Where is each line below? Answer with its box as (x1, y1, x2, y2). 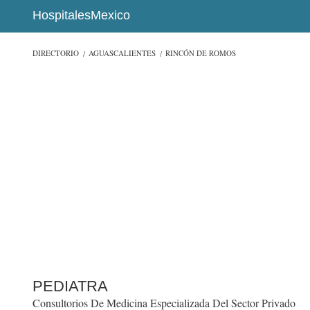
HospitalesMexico (33, 8, 130, 23)
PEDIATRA (33, 277, 108, 295)
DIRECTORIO (33, 48, 79, 59)
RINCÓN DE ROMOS (165, 48, 237, 59)
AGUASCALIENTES (89, 48, 156, 59)
